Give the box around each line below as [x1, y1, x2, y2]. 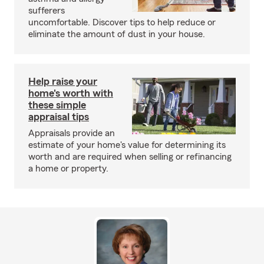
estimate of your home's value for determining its [28, 140, 226, 150]
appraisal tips [28, 111, 89, 122]
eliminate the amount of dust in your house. [28, 29, 205, 39]
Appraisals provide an [28, 128, 115, 138]
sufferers [28, 6, 65, 15]
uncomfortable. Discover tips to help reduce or [28, 18, 216, 27]
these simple [28, 100, 86, 110]
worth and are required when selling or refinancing [28, 152, 232, 161]
